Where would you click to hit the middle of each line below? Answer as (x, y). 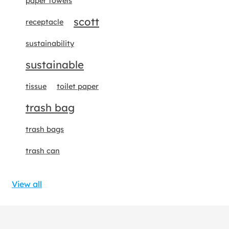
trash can (43, 151)
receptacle (44, 22)
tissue (36, 86)
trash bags (45, 129)
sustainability (50, 43)
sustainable (55, 65)
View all (27, 184)
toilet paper (78, 86)
